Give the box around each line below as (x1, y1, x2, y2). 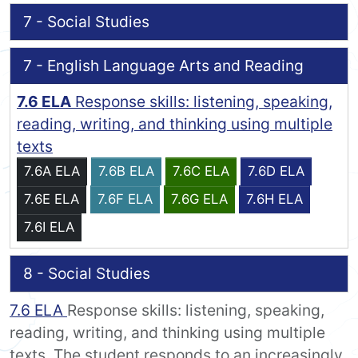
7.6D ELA (248, 163, 304, 180)
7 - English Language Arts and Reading (23, 56, 304, 76)
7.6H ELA (246, 191, 303, 208)
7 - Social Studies (23, 12, 149, 32)
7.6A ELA (24, 163, 80, 180)
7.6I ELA (24, 219, 74, 236)
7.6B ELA (98, 163, 154, 180)
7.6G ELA (171, 191, 228, 208)
